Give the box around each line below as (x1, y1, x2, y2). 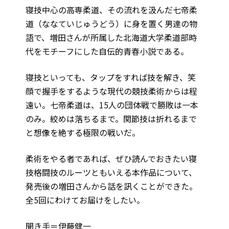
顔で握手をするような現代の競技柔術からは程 (26, 85, 197, 98)
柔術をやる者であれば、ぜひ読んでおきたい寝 (26, 152, 197, 165)
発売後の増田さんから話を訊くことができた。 (26, 180, 197, 193)
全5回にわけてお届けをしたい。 (26, 194, 145, 207)
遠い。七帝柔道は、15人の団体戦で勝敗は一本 (26, 99, 198, 111)
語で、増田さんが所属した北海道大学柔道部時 (26, 31, 197, 44)
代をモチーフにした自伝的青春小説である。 (26, 45, 189, 58)
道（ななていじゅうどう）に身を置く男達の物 (26, 17, 197, 30)
